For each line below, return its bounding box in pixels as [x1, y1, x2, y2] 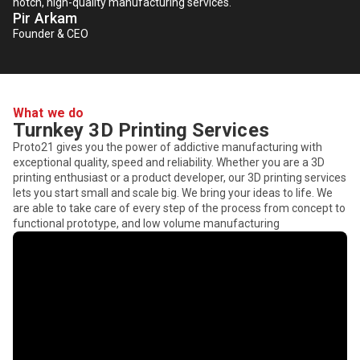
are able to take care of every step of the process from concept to [13, 202, 346, 215]
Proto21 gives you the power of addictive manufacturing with [13, 141, 322, 154]
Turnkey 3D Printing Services [13, 119, 269, 142]
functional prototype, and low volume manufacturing [13, 217, 280, 231]
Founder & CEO [13, 27, 88, 41]
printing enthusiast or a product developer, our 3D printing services [13, 171, 346, 185]
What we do [13, 105, 84, 121]
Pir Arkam [13, 10, 78, 27]
